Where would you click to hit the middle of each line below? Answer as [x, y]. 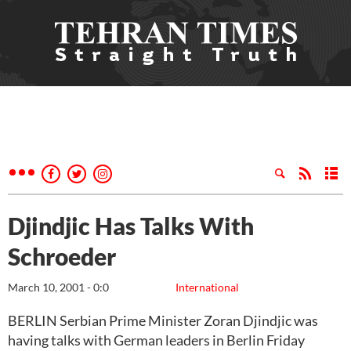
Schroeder [62, 256]
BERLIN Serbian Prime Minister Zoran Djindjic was [163, 320]
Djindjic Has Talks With [131, 226]
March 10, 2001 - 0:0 [58, 287]
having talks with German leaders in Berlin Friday [156, 340]
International [207, 287]
